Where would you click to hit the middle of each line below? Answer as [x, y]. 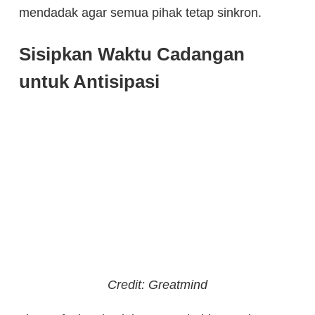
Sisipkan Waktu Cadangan [132, 54]
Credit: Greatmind [157, 284]
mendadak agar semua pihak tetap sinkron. [140, 13]
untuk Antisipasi [89, 82]
